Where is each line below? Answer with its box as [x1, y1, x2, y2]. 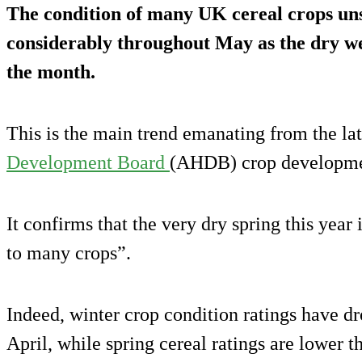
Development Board [6, 152, 170, 174]
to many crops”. [6, 242, 131, 264]
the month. [6, 61, 95, 83]
